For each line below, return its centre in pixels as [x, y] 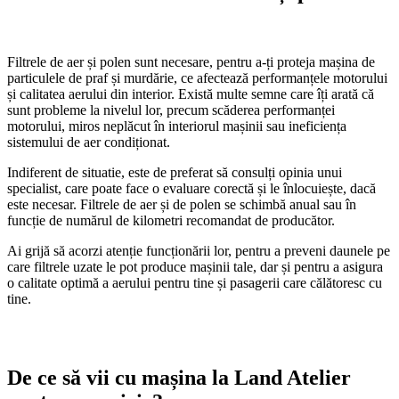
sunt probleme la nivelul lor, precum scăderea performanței [171, 110]
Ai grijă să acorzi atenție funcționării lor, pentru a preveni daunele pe [199, 251]
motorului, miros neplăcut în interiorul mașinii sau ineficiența [177, 126]
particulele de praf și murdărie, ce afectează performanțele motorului [197, 78]
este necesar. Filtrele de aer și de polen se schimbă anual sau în [182, 205]
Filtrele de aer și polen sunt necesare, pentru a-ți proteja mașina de [191, 62]
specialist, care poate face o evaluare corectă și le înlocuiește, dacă [191, 189]
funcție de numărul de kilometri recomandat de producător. [171, 221]
